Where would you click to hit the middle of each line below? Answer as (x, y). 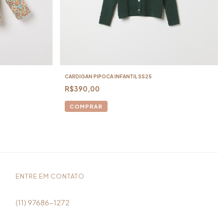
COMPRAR (86, 106)
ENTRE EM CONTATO (50, 176)
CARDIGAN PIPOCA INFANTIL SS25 (109, 76)
